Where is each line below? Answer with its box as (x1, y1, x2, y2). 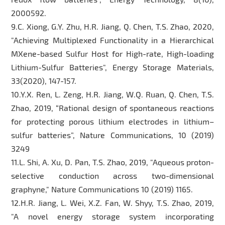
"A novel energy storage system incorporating (11, 211, 214, 221)
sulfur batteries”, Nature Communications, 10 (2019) (11, 130, 214, 140)
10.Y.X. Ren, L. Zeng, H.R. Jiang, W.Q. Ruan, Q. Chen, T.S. (11, 89, 214, 99)
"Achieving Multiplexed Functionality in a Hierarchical (11, 35, 214, 45)
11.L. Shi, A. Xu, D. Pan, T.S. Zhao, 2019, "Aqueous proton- (11, 157, 214, 167)
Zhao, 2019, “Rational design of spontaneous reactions (11, 102, 214, 113)
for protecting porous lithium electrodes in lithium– (11, 116, 214, 126)
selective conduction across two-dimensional (11, 170, 214, 180)
